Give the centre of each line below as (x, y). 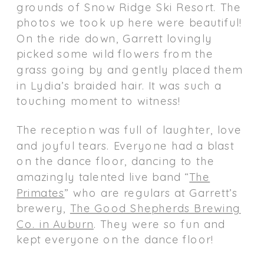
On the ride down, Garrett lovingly (114, 38)
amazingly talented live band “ (103, 176)
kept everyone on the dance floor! (115, 239)
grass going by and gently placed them (130, 69)
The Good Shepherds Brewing (155, 208)
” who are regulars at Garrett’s (151, 192)
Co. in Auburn (55, 224)
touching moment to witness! (99, 100)
